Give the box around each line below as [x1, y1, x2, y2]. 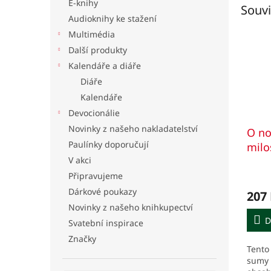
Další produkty [68, 44, 127, 56]
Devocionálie [68, 107, 120, 119]
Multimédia [68, 28, 115, 40]
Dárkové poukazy [68, 186, 137, 197]
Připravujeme [68, 170, 123, 181]
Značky [68, 233, 96, 244]
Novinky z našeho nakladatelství [68, 123, 198, 134]
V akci [68, 154, 91, 166]
